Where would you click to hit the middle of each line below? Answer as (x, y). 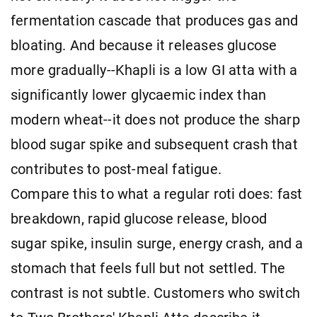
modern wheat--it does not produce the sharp (155, 120)
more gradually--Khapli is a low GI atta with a (154, 70)
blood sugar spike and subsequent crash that (154, 144)
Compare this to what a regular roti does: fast (157, 194)
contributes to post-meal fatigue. (116, 169)
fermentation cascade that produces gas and (155, 21)
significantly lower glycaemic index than (139, 95)
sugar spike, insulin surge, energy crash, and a (157, 243)
